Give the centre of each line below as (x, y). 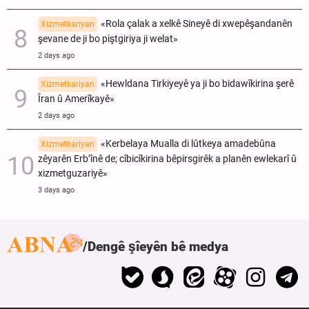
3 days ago (56, 190)
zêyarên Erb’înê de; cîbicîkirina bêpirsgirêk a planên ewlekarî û (167, 159)
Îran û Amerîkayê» (76, 99)
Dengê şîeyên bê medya (158, 246)
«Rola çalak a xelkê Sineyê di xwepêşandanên (197, 23)
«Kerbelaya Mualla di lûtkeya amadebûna (188, 143)
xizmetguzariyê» (73, 173)
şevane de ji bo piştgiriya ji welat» (108, 39)
